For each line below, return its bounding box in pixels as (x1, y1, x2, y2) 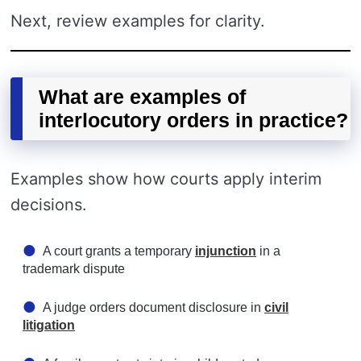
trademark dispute (23, 262, 125, 276)
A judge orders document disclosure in (43, 301, 264, 314)
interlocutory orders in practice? (39, 109, 348, 131)
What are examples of (39, 85, 246, 108)
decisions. (10, 195, 87, 214)
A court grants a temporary (43, 244, 195, 258)
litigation (23, 318, 75, 332)
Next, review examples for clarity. (10, 11, 265, 31)
